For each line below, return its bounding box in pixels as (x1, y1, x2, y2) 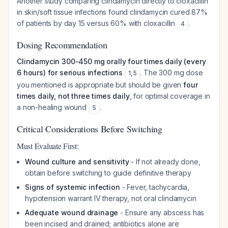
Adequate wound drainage (25, 208, 119, 217)
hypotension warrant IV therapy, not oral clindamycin (25, 194, 196, 203)
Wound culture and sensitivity (25, 157, 129, 166)
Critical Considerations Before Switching (17, 123, 162, 135)
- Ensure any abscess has (118, 208, 205, 217)
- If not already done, (129, 157, 201, 166)
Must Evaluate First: (17, 140, 79, 151)
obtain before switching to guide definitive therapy (25, 168, 191, 177)
